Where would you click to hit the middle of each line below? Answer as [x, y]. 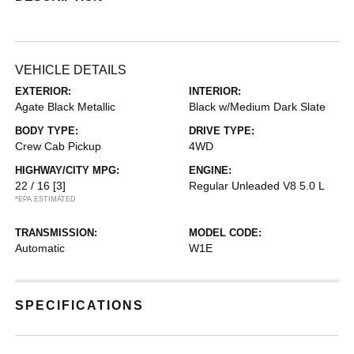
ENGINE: [210, 171]
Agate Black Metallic [66, 107]
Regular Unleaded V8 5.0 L [257, 186]
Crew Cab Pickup [58, 147]
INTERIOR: [215, 92]
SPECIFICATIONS [80, 306]
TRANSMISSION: [56, 233]
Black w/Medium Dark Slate [257, 107]
